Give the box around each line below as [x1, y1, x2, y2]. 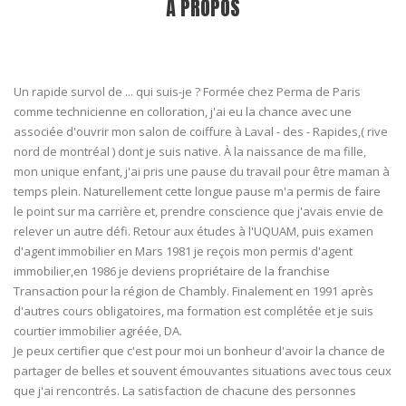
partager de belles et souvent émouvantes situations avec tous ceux [14, 362, 391, 379]
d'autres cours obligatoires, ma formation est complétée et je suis [14, 302, 373, 319]
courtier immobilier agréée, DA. [14, 322, 182, 339]
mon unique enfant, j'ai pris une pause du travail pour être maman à [14, 162, 390, 179]
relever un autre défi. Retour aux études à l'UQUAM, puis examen [14, 222, 373, 239]
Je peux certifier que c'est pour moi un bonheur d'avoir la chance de [14, 342, 385, 359]
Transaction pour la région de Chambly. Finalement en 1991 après [14, 282, 373, 299]
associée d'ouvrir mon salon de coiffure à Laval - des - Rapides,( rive [14, 122, 388, 140]
